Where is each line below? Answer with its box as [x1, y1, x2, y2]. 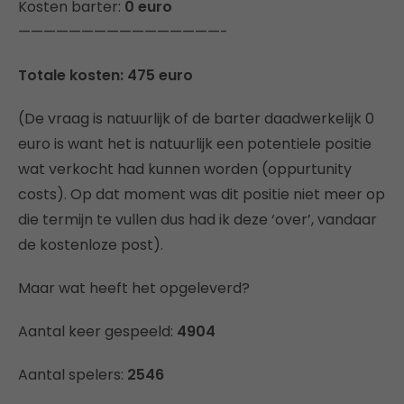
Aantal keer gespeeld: [18, 320, 177, 342]
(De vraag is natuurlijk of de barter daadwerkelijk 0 [18, 107, 374, 129]
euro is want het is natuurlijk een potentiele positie [18, 133, 372, 154]
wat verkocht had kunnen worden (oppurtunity [18, 158, 352, 179]
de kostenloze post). [18, 234, 163, 255]
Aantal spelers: [18, 363, 127, 385]
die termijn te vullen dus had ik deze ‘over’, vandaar [18, 208, 377, 230]
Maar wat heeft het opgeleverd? [18, 277, 250, 298]
